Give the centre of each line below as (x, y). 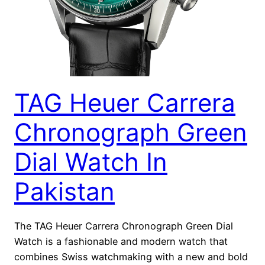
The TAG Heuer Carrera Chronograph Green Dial (124, 226)
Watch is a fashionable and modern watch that (121, 242)
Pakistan (64, 192)
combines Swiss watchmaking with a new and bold (131, 257)
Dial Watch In (91, 162)
